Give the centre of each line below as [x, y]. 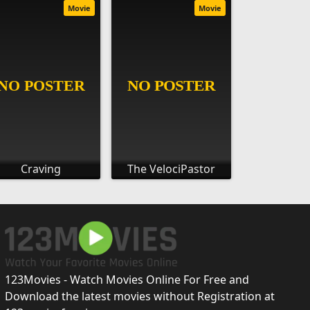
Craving [40, 168]
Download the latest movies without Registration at [139, 296]
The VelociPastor [172, 168]
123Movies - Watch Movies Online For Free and [127, 279]
